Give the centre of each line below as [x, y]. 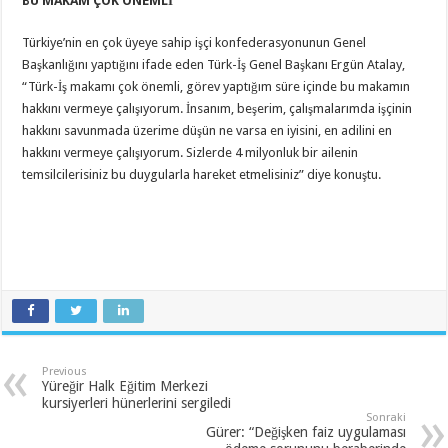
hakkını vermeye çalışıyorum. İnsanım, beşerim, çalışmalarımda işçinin [217, 108]
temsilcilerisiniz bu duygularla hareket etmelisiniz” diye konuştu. [202, 174]
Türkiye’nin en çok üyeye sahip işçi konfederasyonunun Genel [194, 42]
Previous [65, 371]
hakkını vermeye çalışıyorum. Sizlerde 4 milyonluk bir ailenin [190, 152]
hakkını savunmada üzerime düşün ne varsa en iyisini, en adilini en [207, 130]
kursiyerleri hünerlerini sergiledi [137, 402]
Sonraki [385, 417]
